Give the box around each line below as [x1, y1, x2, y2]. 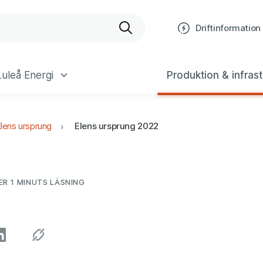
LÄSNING [48, 177, 85, 187]
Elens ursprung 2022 [75, 120, 159, 132]
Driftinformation [195, 22, 261, 33]
